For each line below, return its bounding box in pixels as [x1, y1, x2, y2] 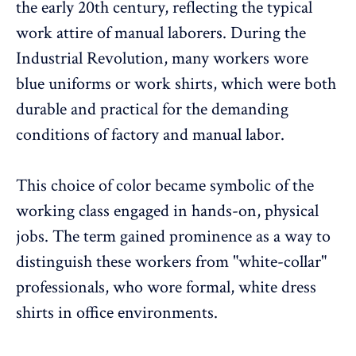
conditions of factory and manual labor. [16, 122, 284, 146]
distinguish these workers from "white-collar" [16, 250, 327, 273]
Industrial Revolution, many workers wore [16, 46, 308, 70]
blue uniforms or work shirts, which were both [16, 72, 336, 95]
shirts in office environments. [16, 300, 218, 324]
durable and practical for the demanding [16, 97, 288, 121]
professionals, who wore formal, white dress [16, 275, 316, 299]
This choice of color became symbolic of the [16, 173, 314, 197]
